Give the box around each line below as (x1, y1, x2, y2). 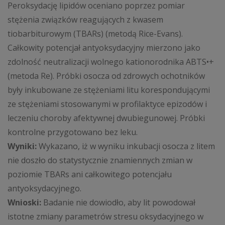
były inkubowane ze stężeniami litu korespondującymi (8, 84, 210, 96)
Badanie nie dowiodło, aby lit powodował (41, 197, 195, 208)
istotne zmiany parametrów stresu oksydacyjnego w (8, 211, 203, 222)
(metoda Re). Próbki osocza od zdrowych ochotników (8, 70, 205, 82)
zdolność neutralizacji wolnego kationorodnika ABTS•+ (8, 56, 214, 68)
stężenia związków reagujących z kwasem (8, 14, 163, 26)
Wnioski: (8, 197, 41, 208)
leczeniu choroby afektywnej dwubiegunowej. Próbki (8, 113, 205, 124)
